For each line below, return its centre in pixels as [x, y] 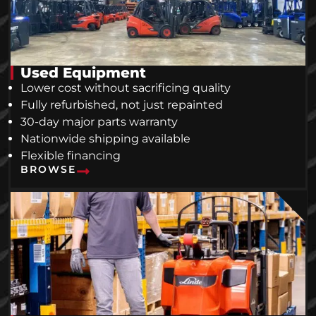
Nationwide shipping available [105, 138]
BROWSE [48, 169]
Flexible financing [71, 155]
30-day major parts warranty [99, 121]
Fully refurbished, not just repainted [122, 104]
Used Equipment [83, 72]
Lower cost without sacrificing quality [126, 87]
